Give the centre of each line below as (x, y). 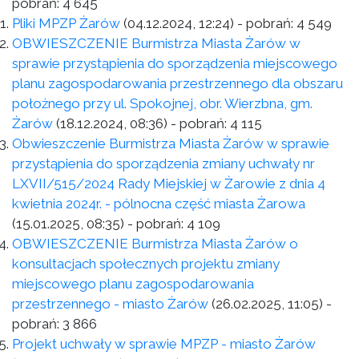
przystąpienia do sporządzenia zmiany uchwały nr (163, 163)
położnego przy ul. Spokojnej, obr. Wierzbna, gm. (162, 103)
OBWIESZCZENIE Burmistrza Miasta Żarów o (155, 244)
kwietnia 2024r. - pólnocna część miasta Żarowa (159, 204)
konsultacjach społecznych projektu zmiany (146, 264)
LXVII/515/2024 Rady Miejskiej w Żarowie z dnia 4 (169, 184)
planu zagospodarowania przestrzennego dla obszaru (177, 83)
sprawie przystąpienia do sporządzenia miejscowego (175, 63)
